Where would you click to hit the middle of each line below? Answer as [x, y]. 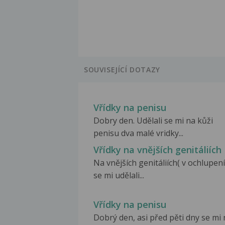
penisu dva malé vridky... [138, 133]
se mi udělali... [119, 176]
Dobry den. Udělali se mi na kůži [153, 121]
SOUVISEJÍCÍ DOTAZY [122, 70]
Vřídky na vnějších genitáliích [157, 150]
